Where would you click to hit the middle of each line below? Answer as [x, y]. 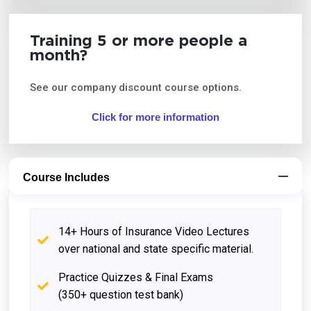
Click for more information [155, 117]
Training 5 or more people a [139, 41]
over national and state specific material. [156, 249]
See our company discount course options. [136, 87]
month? [59, 56]
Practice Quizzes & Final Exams [136, 277]
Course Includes [67, 177]
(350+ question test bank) [121, 294]
